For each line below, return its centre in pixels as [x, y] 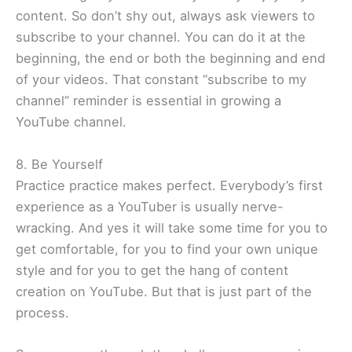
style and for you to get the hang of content [152, 270]
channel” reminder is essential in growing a [148, 101]
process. [42, 312]
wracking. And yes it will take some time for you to [172, 227]
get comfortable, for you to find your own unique [167, 249]
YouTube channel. [71, 122]
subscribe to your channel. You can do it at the [161, 37]
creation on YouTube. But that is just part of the [164, 291]
